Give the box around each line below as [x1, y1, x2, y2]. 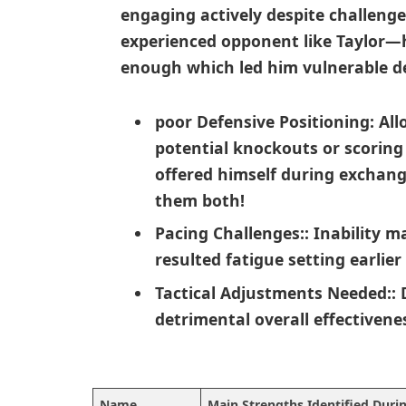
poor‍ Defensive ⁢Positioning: [154, 110, 374, 132]
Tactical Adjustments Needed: [154, 282, 391, 304]
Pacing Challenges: [154, 222, 304, 245]
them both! [154, 188, 245, 211]
